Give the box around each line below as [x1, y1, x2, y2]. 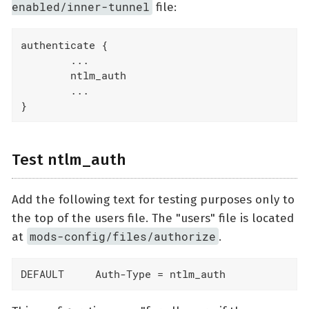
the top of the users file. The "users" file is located [12, 210, 294, 226]
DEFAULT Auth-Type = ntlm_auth [20, 267, 226, 281]
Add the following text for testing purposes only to [12, 192, 295, 207]
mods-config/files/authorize [30, 228, 217, 243]
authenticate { [20, 37, 108, 52]
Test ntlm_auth [12, 150, 126, 170]
